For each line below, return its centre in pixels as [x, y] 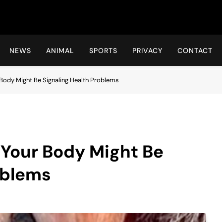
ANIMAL [60, 51]
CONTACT [195, 51]
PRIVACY [147, 51]
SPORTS [103, 51]
